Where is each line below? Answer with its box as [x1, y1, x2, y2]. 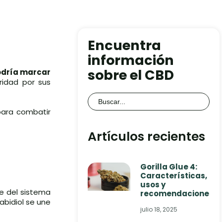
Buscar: [87, 90, 116, 102]
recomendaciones [140, 188, 214, 199]
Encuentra [88, 36, 162, 55]
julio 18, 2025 [140, 205, 178, 214]
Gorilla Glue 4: [140, 162, 198, 172]
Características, [140, 170, 208, 181]
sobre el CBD [88, 66, 174, 84]
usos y [140, 179, 166, 190]
